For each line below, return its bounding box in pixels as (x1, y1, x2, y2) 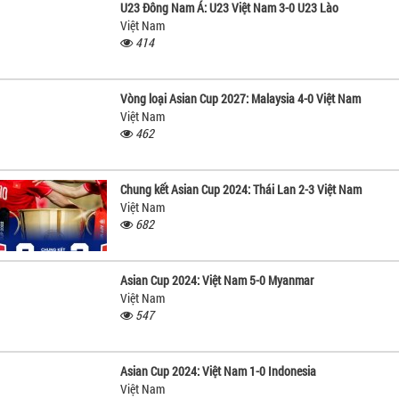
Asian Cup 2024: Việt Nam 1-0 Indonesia (120, 362, 316, 379)
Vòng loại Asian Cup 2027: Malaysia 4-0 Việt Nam (120, 89, 361, 107)
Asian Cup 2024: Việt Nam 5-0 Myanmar (120, 271, 313, 289)
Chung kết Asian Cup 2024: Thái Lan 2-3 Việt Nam (120, 180, 362, 198)
